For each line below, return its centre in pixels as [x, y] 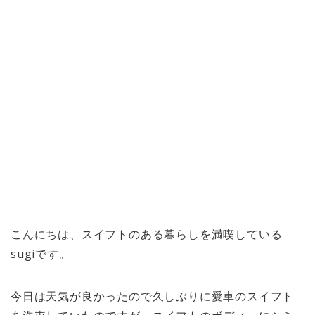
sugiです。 [41, 253]
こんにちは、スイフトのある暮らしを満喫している [147, 234]
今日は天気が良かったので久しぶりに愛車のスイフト [153, 296]
